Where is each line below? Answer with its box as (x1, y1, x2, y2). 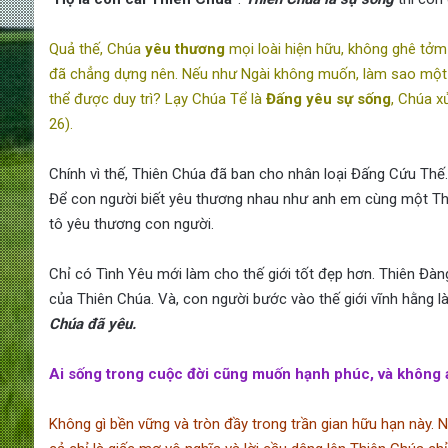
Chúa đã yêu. (48, 315, 136, 334)
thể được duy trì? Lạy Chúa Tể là (48, 90, 266, 109)
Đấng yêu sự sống (265, 90, 391, 109)
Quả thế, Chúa (48, 40, 145, 59)
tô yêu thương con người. (48, 215, 214, 234)
